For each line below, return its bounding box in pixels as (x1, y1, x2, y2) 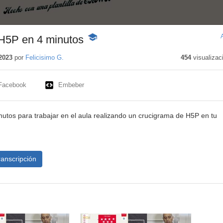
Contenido (86, 44, 119, 52)
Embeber (58, 81, 84, 89)
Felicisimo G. (25, 54, 64, 62)
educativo (86, 54, 117, 62)
